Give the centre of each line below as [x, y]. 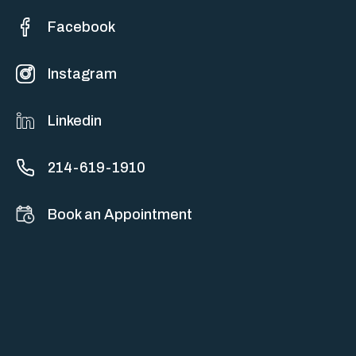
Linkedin [75, 121]
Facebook [81, 27]
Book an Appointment [120, 215]
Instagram [82, 74]
